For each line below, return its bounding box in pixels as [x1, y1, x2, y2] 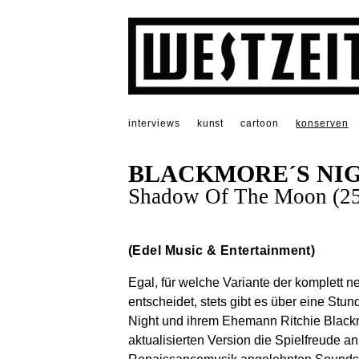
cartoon [240, 118, 280, 129]
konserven [296, 118, 349, 129]
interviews [128, 118, 180, 129]
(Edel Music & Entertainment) [128, 244, 316, 258]
